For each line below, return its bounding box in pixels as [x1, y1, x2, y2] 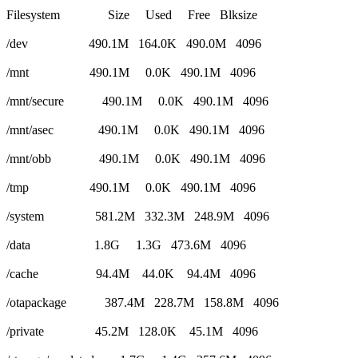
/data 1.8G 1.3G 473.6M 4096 [6, 237, 246, 252]
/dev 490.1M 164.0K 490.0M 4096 [6, 36, 261, 50]
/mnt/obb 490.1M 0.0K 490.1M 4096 [6, 151, 265, 165]
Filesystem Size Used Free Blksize [6, 7, 257, 22]
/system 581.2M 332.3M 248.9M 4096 [6, 209, 269, 223]
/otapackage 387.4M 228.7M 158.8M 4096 [6, 295, 279, 309]
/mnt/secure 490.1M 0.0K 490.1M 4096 [6, 93, 268, 108]
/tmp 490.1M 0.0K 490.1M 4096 [6, 180, 256, 194]
